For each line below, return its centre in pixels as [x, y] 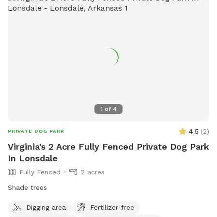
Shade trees [27, 187]
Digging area [46, 207]
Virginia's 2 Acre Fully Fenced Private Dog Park [108, 146]
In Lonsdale [33, 158]
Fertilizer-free [112, 207]
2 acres [93, 172]
